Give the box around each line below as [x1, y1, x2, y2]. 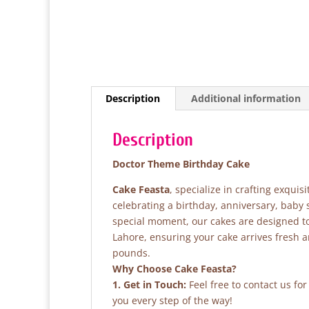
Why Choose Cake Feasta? [112, 262, 237, 275]
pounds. [112, 246, 150, 259]
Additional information [191, 92, 301, 105]
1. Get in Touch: [112, 278, 186, 291]
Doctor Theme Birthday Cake [112, 157, 250, 170]
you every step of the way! [112, 294, 232, 307]
